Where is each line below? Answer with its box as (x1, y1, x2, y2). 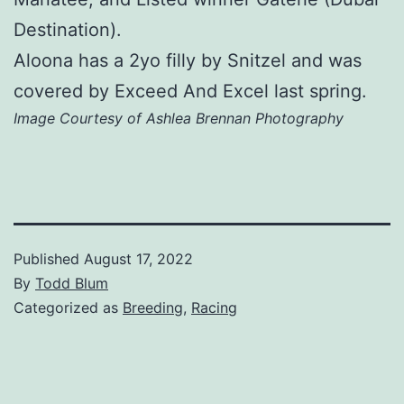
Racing (191, 298, 237, 317)
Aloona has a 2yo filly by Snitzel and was (14, 50, 362, 72)
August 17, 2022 (84, 250, 193, 269)
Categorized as (14, 298, 123, 317)
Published (14, 250, 84, 269)
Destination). (14, 19, 122, 41)
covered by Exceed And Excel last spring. (14, 80, 367, 103)
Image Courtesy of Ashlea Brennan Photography (14, 109, 344, 128)
